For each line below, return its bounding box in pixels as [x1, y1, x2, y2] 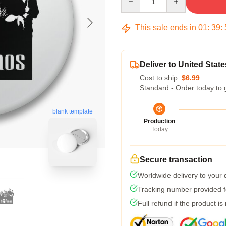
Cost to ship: [140, 74, 182, 82]
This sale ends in [133, 23, 198, 32]
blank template [52, 108, 93, 116]
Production [144, 118, 175, 125]
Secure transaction [140, 155, 212, 164]
